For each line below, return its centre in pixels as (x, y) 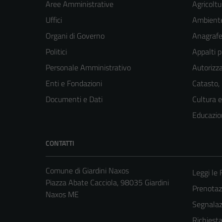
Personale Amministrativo (88, 68)
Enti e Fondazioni (74, 83)
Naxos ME (62, 194)
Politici (56, 52)
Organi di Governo (75, 36)
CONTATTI (60, 143)
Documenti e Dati (74, 99)
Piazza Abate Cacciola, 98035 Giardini (107, 183)
